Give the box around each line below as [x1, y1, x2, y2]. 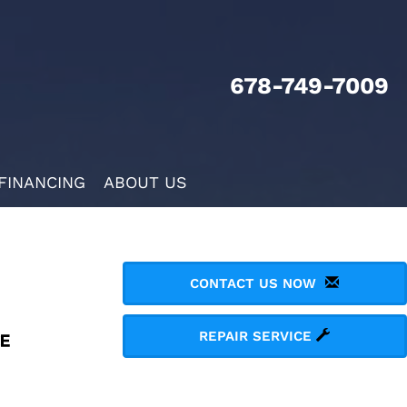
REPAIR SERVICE [199, 327, 317, 344]
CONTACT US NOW [190, 274, 326, 292]
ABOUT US [104, 172, 187, 192]
